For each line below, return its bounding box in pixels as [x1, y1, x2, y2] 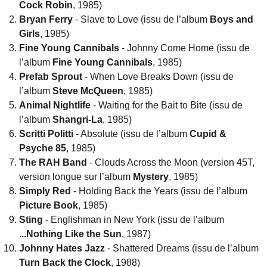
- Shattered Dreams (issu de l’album [105, 243, 259, 254]
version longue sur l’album [19, 172, 133, 182]
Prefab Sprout [19, 72, 82, 82]
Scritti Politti [19, 129, 73, 139]
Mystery [133, 172, 169, 182]
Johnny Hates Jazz [19, 243, 105, 254]
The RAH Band [19, 157, 87, 168]
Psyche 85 [19, 143, 66, 154]
